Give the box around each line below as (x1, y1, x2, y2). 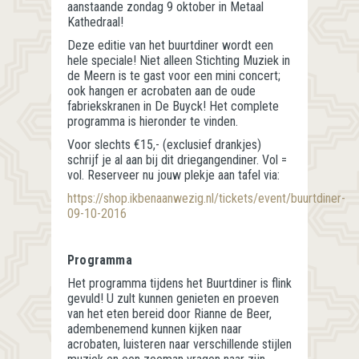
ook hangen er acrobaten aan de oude (67, 83, 256, 99)
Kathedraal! (67, 14, 127, 30)
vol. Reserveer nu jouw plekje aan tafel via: (67, 167, 280, 183)
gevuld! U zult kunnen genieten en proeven (67, 290, 279, 306)
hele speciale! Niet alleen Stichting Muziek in (67, 52, 290, 68)
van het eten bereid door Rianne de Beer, (67, 305, 272, 321)
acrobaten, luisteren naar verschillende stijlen (67, 336, 292, 352)
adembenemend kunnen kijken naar (67, 321, 242, 337)
